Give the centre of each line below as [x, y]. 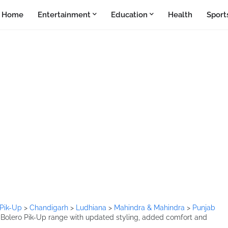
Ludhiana [92, 208]
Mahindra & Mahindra [150, 208]
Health [180, 15]
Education [129, 15]
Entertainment [64, 15]
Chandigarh [50, 208]
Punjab [204, 208]
